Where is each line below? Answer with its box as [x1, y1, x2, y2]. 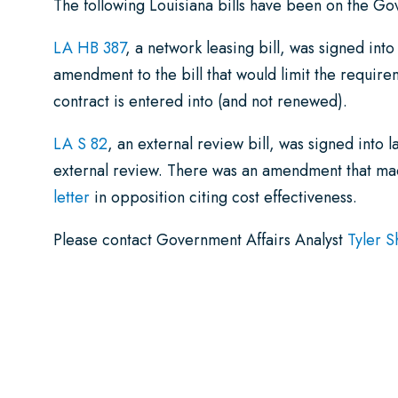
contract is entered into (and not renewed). [53, 90, 347, 114]
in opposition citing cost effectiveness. [90, 186, 357, 210]
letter [53, 186, 90, 210]
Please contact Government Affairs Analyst [53, 228, 347, 252]
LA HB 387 [53, 36, 125, 60]
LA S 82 [53, 132, 107, 156]
